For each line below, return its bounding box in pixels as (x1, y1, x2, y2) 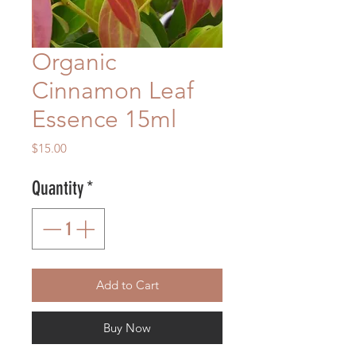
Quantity (32, 177, 83, 200)
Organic (32, 48, 116, 77)
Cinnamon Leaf (32, 76, 194, 106)
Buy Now (103, 320, 151, 336)
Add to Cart (95, 277, 159, 293)
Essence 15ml (32, 105, 176, 134)
